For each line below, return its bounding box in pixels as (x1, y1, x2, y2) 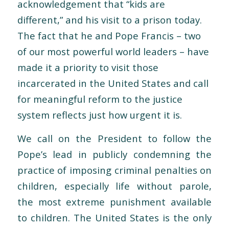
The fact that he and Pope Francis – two (17, 29, 201, 42)
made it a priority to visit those (17, 60, 158, 74)
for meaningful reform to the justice (17, 92, 182, 105)
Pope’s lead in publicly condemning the (17, 148, 212, 161)
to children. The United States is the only (17, 211, 212, 224)
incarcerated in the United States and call (17, 76, 209, 89)
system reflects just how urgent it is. (17, 108, 182, 121)
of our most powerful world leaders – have (17, 44, 209, 58)
